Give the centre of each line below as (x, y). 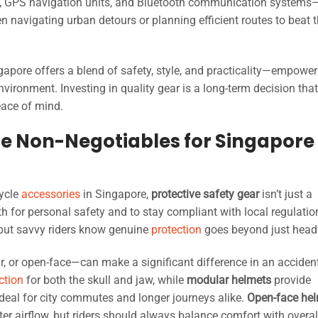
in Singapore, (116, 194)
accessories (51, 194)
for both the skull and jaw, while (105, 280)
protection (176, 230)
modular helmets (229, 280)
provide (291, 280)
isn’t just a (286, 194)
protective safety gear (205, 194)
